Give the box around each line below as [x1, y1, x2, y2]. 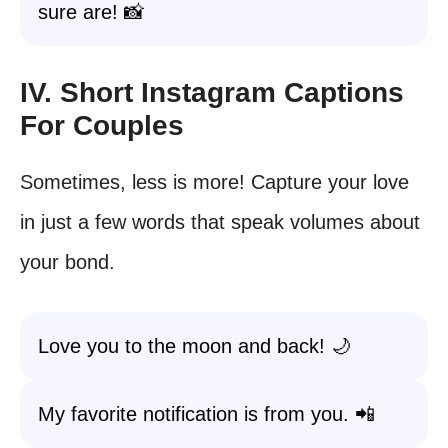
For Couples [20, 110, 184, 141]
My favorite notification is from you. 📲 [38, 403, 375, 425]
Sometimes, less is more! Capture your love [20, 171, 409, 193]
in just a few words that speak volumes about [20, 211, 420, 233]
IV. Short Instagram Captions [20, 77, 404, 108]
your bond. [20, 251, 115, 273]
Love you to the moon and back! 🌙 [38, 335, 351, 357]
